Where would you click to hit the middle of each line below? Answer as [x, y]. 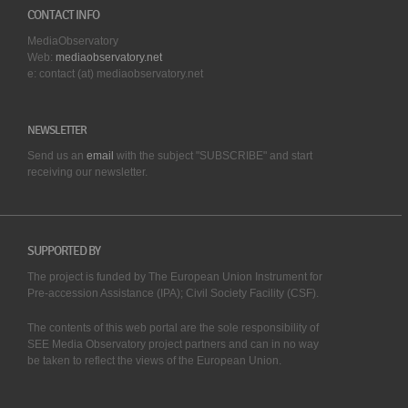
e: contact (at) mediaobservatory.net [115, 74]
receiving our [61, 173]
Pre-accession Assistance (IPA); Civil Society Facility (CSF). [173, 294]
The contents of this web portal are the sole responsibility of [173, 328]
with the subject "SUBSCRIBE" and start [214, 156]
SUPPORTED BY [64, 251]
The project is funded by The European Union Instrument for [175, 277]
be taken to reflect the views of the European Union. [156, 361]
